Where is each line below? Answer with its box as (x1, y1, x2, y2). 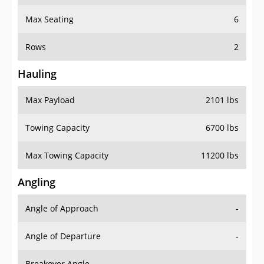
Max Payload (25, 94, 75, 106)
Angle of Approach (25, 203, 98, 214)
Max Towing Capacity (25, 150, 108, 161)
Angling (18, 175, 55, 190)
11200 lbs (201, 150, 239, 161)
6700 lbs (206, 122, 239, 134)
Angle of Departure (25, 230, 101, 242)
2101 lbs (206, 94, 239, 106)
